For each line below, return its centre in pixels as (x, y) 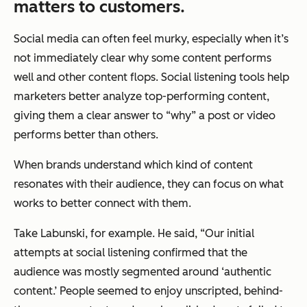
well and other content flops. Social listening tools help (151, 77)
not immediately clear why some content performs (143, 58)
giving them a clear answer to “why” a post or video (145, 116)
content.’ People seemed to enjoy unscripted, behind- (148, 291)
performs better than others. (86, 135)
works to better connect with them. (102, 204)
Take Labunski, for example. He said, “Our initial (134, 234)
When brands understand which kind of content (133, 165)
